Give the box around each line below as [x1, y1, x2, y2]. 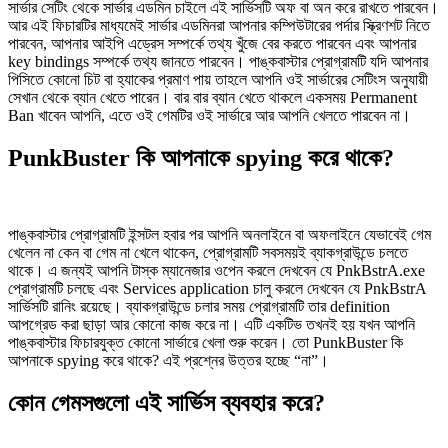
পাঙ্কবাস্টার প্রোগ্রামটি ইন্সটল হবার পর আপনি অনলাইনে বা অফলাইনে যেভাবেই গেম [8, 226, 431, 244]
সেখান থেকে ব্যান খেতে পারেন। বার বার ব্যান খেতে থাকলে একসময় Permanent [8, 89, 417, 107]
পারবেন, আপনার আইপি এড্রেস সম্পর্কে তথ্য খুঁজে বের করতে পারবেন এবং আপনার [8, 35, 416, 53]
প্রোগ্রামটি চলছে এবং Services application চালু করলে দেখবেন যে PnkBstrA [8, 280, 426, 298]
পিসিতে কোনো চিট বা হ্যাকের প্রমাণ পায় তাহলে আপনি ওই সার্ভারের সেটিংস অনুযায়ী [8, 71, 428, 89]
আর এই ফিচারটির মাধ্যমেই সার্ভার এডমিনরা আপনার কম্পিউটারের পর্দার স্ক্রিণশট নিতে [8, 17, 430, 35]
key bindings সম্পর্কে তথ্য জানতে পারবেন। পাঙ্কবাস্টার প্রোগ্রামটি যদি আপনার [8, 53, 428, 71]
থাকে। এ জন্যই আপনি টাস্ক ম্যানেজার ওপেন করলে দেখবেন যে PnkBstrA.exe [8, 262, 425, 280]
